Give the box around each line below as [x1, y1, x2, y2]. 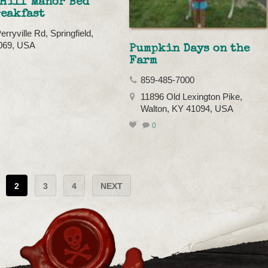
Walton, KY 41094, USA [141, 104, 234, 114]
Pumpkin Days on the [129, 43, 250, 56]
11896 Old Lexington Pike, [141, 92, 243, 102]
